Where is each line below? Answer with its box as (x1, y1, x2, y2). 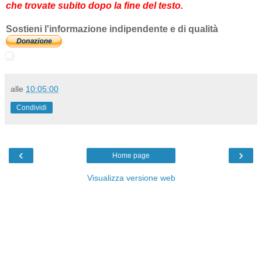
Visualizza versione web (87, 173, 175, 182)
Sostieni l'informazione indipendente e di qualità (6, 23, 218, 34)
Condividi (16, 103, 47, 112)
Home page (112, 151, 150, 160)
